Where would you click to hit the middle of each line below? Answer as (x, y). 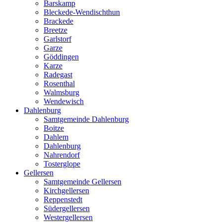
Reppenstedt (63, 200)
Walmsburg (61, 93)
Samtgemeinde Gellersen (83, 182)
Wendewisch (64, 102)
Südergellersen (67, 209)
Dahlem (56, 137)
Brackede (58, 21)
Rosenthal (59, 84)
